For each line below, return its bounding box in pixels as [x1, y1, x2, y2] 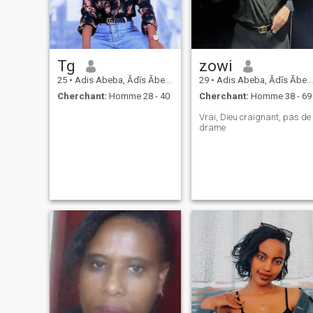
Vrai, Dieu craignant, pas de [198, 111, 311, 122]
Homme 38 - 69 [248, 90, 312, 101]
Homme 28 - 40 [106, 90, 170, 101]
